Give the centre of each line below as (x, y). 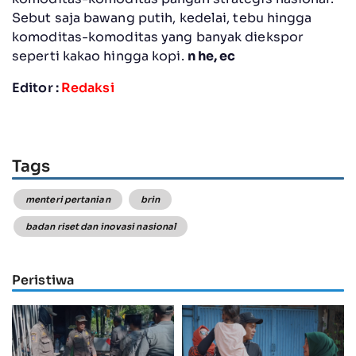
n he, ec (211, 56)
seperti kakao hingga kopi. (100, 56)
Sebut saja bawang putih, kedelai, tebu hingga (162, 17)
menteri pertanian (68, 200)
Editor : (37, 87)
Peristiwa (43, 280)
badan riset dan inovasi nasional (101, 227)
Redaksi (87, 87)
